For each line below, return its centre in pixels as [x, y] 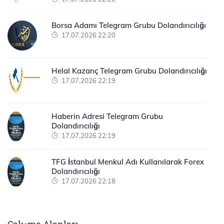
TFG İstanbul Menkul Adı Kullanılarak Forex [128, 161]
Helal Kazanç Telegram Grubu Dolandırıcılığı [129, 70]
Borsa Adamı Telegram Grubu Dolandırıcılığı [129, 25]
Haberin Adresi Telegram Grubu [107, 116]
